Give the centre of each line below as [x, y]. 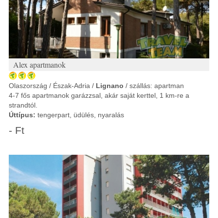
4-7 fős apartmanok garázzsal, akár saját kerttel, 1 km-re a [99, 95]
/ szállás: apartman [154, 86]
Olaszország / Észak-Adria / [52, 86]
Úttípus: [22, 115]
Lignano [110, 86]
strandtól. [23, 105]
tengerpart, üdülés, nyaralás [80, 115]
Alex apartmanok [39, 64]
